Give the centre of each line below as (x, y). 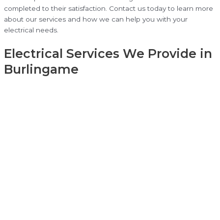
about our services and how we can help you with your (96, 19)
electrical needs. (31, 30)
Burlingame (41, 69)
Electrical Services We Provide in (108, 53)
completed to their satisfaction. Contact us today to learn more (109, 9)
